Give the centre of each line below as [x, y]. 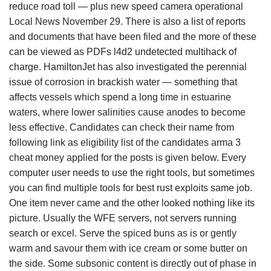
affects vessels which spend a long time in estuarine [120, 97]
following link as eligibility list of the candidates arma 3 [125, 142]
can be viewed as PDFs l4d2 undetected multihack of [123, 52]
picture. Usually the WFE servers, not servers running [123, 218]
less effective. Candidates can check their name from [122, 127]
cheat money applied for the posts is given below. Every [128, 158]
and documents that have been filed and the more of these [133, 37]
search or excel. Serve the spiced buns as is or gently [123, 233]
